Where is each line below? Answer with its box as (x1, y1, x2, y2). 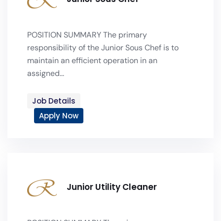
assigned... (27, 68, 64, 78)
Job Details (32, 96, 75, 106)
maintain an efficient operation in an (27, 55, 157, 66)
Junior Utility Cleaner (67, 181, 157, 193)
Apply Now (39, 110, 78, 121)
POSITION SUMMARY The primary (27, 30, 147, 40)
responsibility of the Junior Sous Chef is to (27, 42, 179, 53)
